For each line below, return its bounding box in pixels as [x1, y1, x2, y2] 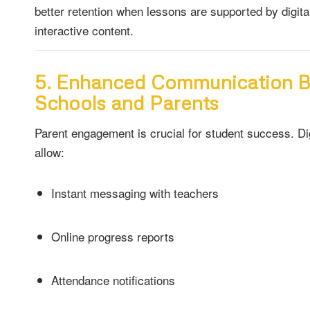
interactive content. [35, 21, 134, 39]
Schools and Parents [35, 91, 219, 115]
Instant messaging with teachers [51, 184, 219, 202]
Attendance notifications [51, 271, 175, 289]
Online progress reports [51, 228, 174, 246]
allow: [35, 143, 64, 161]
